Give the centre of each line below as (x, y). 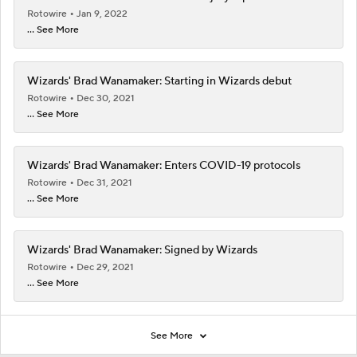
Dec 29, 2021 (105, 267)
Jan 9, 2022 (102, 14)
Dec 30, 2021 (106, 98)
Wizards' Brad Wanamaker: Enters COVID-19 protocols (164, 165)
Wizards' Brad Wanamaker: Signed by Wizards (142, 250)
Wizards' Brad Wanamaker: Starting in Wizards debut (159, 81)
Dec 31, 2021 (104, 182)
